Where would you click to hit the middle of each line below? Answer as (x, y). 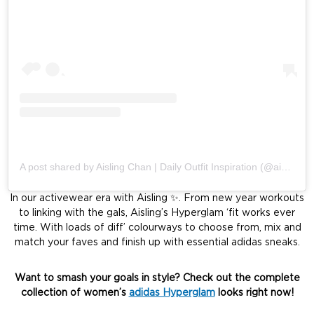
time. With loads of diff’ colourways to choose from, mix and (157, 228)
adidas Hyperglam (172, 293)
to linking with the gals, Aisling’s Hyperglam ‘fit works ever (157, 213)
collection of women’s (75, 293)
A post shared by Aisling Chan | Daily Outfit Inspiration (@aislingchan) (286, 167)
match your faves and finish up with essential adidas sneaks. (157, 243)
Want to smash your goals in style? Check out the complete (157, 279)
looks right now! (254, 293)
